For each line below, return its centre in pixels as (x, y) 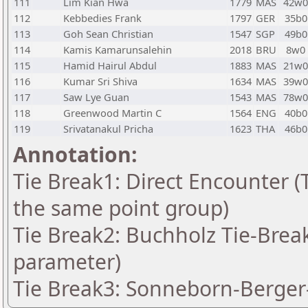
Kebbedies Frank (102, 18)
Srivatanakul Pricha (108, 129)
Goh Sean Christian (108, 34)
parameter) (67, 262)
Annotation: (75, 154)
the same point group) (121, 208)
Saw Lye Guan (96, 97)
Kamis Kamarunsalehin (118, 49)
